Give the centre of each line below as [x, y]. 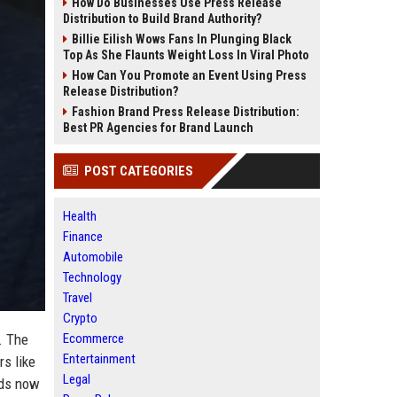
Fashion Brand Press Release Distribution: [186, 112]
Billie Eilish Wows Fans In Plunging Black [182, 39]
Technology [92, 277]
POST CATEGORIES [139, 171]
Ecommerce [93, 339]
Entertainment [99, 359]
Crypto [80, 318]
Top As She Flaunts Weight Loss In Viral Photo [186, 55]
